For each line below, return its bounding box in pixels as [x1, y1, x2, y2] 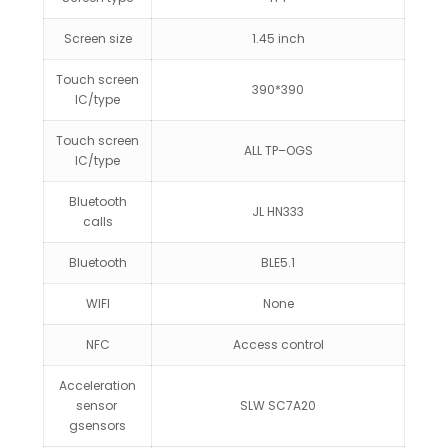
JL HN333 [252, 203, 304, 220]
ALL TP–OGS [243, 142, 313, 159]
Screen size [63, 30, 132, 47]
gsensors [69, 417, 126, 434]
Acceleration [59, 377, 136, 394]
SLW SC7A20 [240, 397, 316, 414]
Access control [232, 336, 324, 353]
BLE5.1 [261, 254, 295, 271]
